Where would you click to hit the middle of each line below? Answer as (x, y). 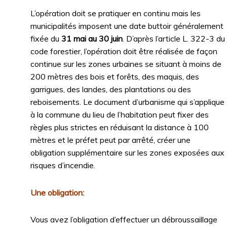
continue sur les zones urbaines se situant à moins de (126, 64)
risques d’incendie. (63, 165)
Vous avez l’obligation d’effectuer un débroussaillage (124, 220)
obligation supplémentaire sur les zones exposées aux (127, 152)
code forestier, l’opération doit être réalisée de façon (124, 51)
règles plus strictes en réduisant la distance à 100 (120, 127)
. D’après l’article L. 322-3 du (174, 38)
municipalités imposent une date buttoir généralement (127, 26)
